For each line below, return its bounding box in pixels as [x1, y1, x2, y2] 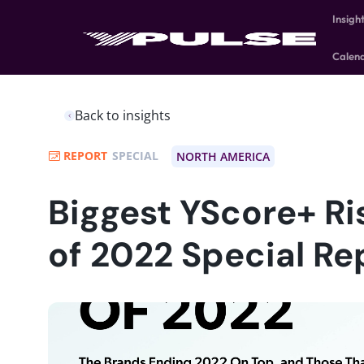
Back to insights [75, 106, 171, 124]
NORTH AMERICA [176, 149, 270, 164]
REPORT [63, 148, 107, 163]
